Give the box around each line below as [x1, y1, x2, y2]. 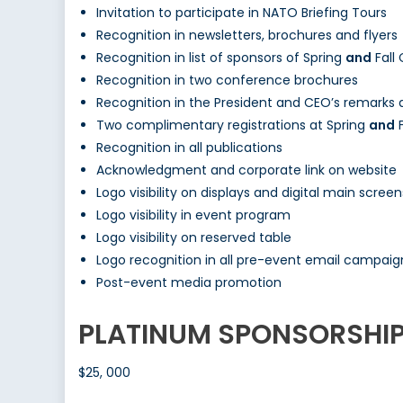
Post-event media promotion [96, 273, 282, 292]
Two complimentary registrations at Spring [96, 116, 369, 135]
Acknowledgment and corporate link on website [96, 161, 397, 180]
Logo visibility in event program [96, 206, 291, 225]
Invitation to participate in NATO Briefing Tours [96, 4, 387, 22]
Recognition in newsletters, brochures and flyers [96, 26, 398, 45]
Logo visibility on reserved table [96, 228, 291, 247]
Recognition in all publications [96, 139, 282, 157]
